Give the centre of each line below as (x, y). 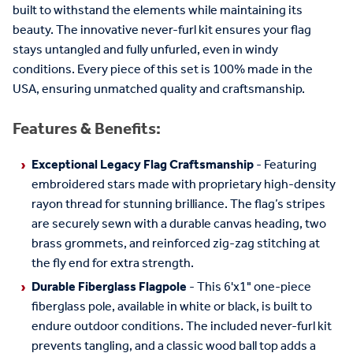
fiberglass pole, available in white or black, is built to (172, 307)
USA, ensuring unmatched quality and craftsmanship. (159, 89)
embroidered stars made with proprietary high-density (184, 185)
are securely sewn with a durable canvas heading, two (179, 225)
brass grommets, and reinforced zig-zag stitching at (176, 244)
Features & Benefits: (87, 129)
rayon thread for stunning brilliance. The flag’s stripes (178, 205)
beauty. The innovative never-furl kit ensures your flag (162, 30)
